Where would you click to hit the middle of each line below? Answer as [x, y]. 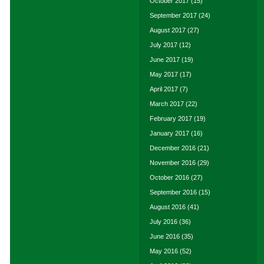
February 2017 [171, 118]
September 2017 [173, 15]
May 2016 [164, 251]
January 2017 [169, 133]
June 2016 [165, 236]
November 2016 [173, 163]
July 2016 [164, 222]
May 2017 [164, 74]
